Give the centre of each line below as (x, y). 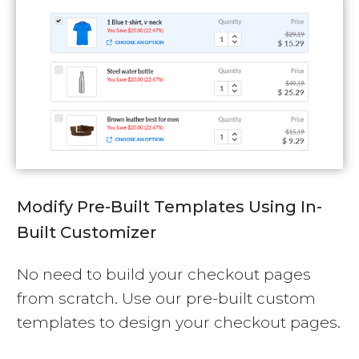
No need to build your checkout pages (164, 274)
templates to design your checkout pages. (179, 322)
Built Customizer (87, 232)
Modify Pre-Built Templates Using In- (169, 206)
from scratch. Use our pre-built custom (166, 298)
